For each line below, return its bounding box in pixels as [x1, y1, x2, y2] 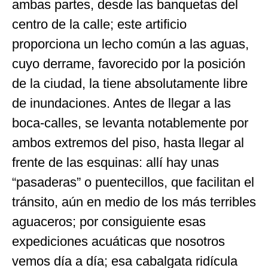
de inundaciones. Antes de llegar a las [12, 96, 231, 111]
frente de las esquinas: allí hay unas [12, 155, 219, 170]
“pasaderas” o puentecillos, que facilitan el [12, 175, 254, 190]
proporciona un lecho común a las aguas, [12, 36, 249, 52]
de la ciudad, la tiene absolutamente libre [12, 76, 248, 92]
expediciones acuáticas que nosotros [12, 234, 225, 249]
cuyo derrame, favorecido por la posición [12, 56, 245, 72]
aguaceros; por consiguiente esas [12, 214, 206, 230]
